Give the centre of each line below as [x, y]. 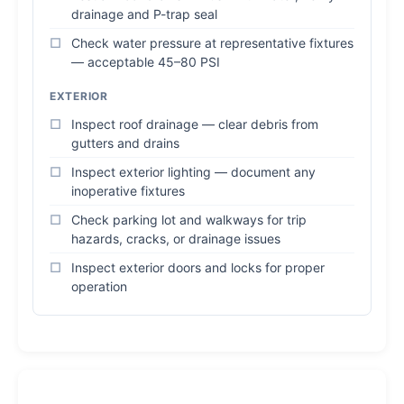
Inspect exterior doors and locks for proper [198, 267]
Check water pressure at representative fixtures [212, 43]
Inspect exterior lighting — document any [193, 172]
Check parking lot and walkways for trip [189, 220]
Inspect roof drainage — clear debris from [195, 124]
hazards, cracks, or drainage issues [176, 239]
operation [99, 286]
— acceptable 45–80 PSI [146, 62]
